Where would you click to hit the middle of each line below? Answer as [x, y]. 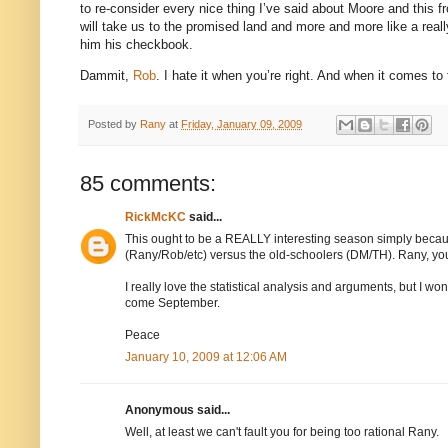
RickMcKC [155, 217]
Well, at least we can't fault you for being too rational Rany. [282, 432]
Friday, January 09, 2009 [241, 124]
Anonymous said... [177, 410]
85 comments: [148, 184]
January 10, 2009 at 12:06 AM [206, 357]
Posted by [114, 124]
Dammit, [106, 76]
